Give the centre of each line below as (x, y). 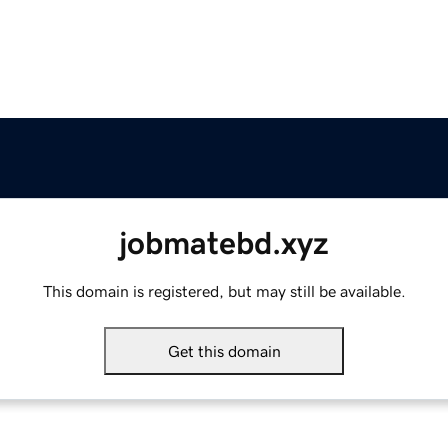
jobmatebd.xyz (224, 243)
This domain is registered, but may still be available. (224, 291)
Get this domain (224, 351)
